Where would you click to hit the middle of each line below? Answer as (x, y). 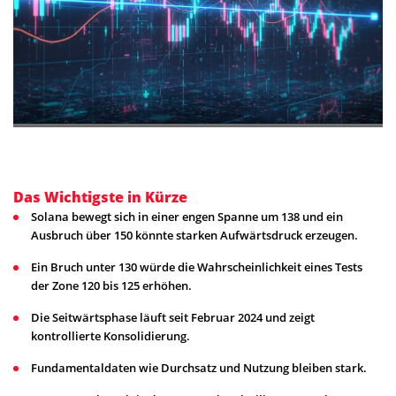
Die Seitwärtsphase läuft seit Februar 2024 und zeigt (173, 318)
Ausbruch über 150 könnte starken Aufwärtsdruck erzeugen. (194, 236)
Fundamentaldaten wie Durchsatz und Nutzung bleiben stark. (199, 368)
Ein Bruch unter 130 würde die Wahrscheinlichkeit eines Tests (197, 267)
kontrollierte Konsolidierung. (110, 336)
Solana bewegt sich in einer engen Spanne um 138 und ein (187, 217)
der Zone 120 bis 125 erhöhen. (111, 286)
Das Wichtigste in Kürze (100, 198)
